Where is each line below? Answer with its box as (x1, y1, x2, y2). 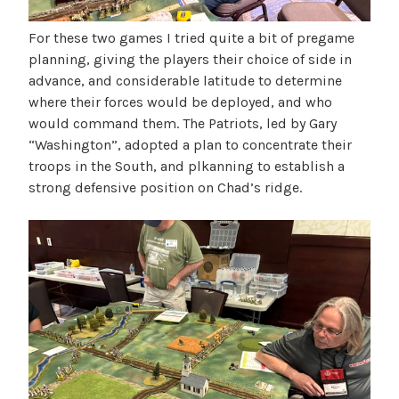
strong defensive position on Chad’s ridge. (28, 178, 305, 196)
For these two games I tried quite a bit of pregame (28, 28, 354, 46)
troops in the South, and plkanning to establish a (28, 157, 345, 175)
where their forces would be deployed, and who (28, 93, 332, 110)
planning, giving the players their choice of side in (28, 50, 352, 68)
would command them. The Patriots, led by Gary (28, 114, 337, 132)
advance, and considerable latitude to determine (28, 71, 342, 89)
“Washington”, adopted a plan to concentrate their (28, 135, 352, 153)
